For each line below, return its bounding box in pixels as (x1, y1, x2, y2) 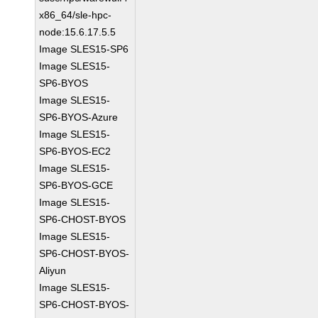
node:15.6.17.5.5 (39, 26, 116, 38)
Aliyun (39, 265, 67, 276)
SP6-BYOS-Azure (39, 111, 119, 123)
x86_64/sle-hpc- (39, 9, 112, 21)
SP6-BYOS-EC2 (39, 146, 111, 157)
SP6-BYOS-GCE (39, 180, 114, 191)
